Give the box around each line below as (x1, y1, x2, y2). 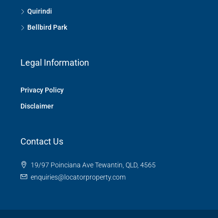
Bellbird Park (27, 23, 67, 31)
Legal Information (20, 57, 89, 68)
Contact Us (20, 136, 63, 146)
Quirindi (27, 7, 52, 15)
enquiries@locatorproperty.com (31, 173, 126, 181)
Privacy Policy (20, 86, 64, 94)
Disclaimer (20, 102, 54, 110)
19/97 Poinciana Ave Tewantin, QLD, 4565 (31, 161, 156, 169)
